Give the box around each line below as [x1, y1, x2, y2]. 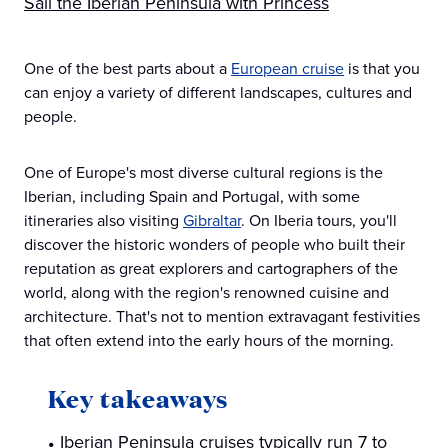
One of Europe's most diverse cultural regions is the [24, 161, 383, 184]
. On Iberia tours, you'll [241, 209, 397, 232]
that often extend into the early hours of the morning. [24, 329, 394, 352]
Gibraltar [183, 209, 241, 232]
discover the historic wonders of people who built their [24, 233, 405, 256]
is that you [344, 57, 420, 80]
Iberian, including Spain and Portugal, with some [24, 185, 360, 208]
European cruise [231, 57, 344, 80]
